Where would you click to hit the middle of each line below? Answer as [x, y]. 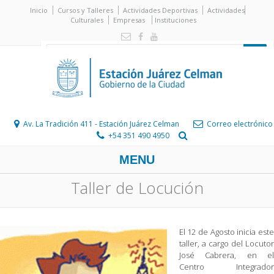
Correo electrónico [239, 124]
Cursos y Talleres [85, 10]
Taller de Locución [137, 188]
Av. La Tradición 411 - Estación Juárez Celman [101, 124]
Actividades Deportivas [160, 10]
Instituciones [175, 20]
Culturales [87, 20]
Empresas [129, 20]
